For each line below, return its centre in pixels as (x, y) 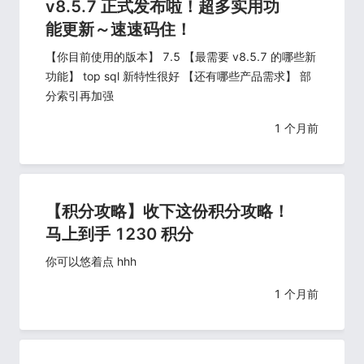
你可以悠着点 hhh (91, 261)
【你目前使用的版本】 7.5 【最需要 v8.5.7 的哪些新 (181, 56)
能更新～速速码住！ (119, 29)
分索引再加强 (80, 95)
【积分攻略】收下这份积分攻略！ (167, 211)
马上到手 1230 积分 (119, 234)
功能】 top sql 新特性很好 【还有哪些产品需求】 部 (178, 76)
